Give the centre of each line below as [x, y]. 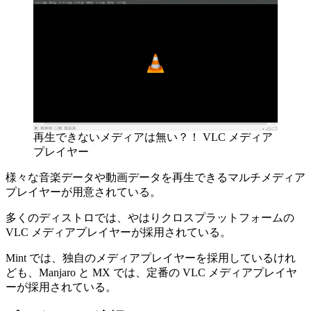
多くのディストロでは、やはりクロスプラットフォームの [150, 217]
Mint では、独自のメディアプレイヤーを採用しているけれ [151, 258]
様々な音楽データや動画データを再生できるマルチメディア [155, 177]
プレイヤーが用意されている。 [83, 192]
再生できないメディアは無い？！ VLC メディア [153, 137]
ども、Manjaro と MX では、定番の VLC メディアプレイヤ [151, 272]
